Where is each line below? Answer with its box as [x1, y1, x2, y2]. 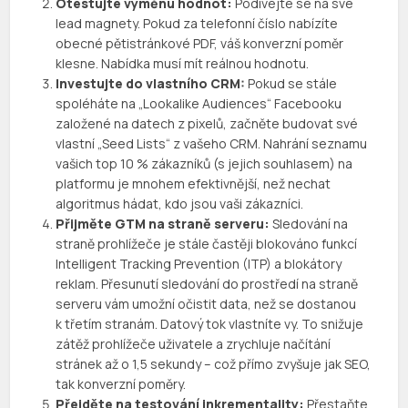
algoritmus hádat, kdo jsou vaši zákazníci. [56, 195, 304, 213]
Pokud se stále [245, 75, 338, 93]
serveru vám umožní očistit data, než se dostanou [56, 295, 357, 313]
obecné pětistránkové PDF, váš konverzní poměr [56, 35, 344, 53]
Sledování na [270, 215, 349, 233]
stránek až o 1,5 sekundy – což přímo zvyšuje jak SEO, [56, 355, 372, 373]
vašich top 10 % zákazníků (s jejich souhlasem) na [56, 155, 353, 173]
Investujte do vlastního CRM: [56, 75, 246, 93]
